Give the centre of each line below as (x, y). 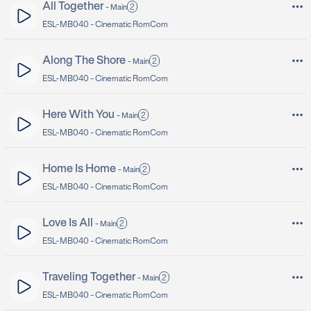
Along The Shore (84, 61)
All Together (73, 7)
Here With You (78, 115)
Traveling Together (89, 278)
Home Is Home (79, 169)
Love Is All (68, 224)
